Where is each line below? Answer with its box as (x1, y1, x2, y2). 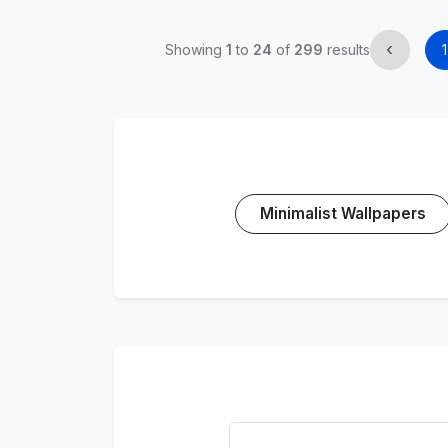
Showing (164, 41, 226, 58)
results (322, 41, 370, 58)
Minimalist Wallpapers (259, 204, 426, 223)
